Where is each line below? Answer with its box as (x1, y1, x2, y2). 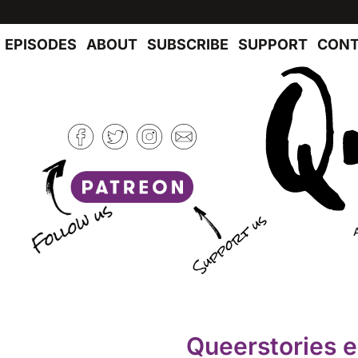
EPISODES (5, 36, 77, 53)
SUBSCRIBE (147, 36, 229, 53)
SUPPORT (238, 36, 308, 53)
